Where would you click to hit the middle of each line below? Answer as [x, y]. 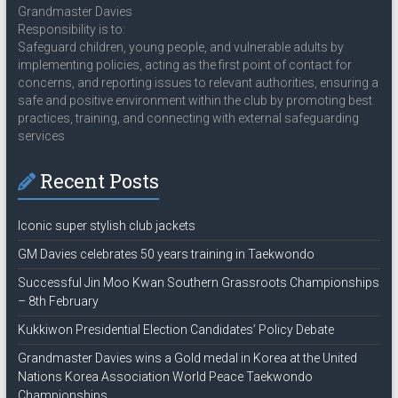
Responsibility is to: [71, 30]
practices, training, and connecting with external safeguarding [188, 119]
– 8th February [58, 302]
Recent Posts [99, 181]
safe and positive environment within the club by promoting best [195, 101]
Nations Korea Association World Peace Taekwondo [165, 377]
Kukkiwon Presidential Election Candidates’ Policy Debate [175, 330]
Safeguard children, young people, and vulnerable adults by [180, 48]
